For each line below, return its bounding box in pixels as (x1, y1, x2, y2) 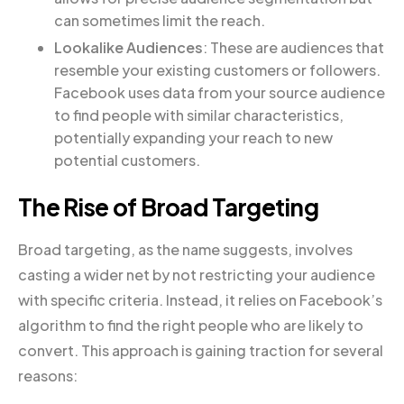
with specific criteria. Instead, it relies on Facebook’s (18, 289, 382, 309)
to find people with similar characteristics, (54, 105, 344, 124)
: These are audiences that (203, 37, 384, 57)
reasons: (18, 365, 78, 385)
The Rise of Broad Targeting (18, 191, 319, 222)
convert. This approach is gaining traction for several (18, 340, 383, 360)
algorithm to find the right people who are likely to (18, 315, 363, 335)
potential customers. (54, 150, 200, 170)
